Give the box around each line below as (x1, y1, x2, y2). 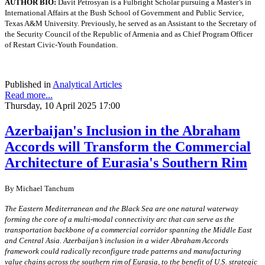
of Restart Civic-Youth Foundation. (5, 40, 118, 50)
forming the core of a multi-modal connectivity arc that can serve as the (5, 215, 234, 224)
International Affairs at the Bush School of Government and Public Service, (5, 8, 244, 18)
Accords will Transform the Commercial (5, 139, 251, 155)
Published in (5, 79, 51, 90)
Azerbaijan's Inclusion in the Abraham (5, 123, 240, 139)
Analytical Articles (53, 79, 122, 90)
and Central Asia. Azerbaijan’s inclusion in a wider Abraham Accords (5, 236, 228, 245)
